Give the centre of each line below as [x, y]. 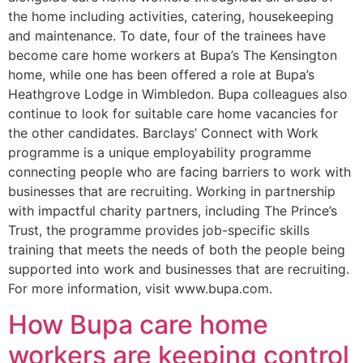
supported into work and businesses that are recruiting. [179, 269]
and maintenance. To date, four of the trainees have [167, 36]
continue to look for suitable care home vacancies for [173, 113]
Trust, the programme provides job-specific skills [159, 230]
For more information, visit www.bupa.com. [140, 288]
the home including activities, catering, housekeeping [171, 16]
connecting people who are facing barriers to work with [179, 172]
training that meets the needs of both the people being [177, 250]
